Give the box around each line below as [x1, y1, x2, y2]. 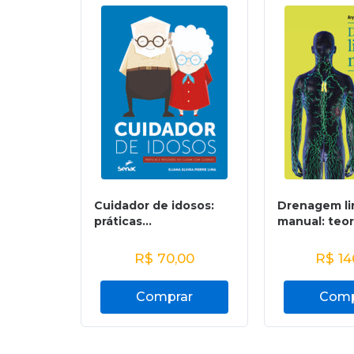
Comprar [136, 289, 193, 304]
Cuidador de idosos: [94, 198, 214, 213]
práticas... [94, 214, 152, 228]
